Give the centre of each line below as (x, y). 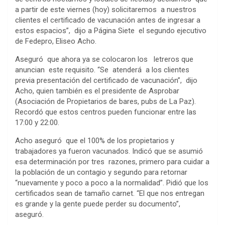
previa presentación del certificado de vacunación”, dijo (106, 80)
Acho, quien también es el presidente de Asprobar (97, 91)
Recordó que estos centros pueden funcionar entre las (106, 112)
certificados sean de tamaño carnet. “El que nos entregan (110, 193)
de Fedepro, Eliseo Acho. (56, 41)
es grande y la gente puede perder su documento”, (98, 204)
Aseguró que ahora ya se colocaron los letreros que (104, 59)
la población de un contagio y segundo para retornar (101, 172)
